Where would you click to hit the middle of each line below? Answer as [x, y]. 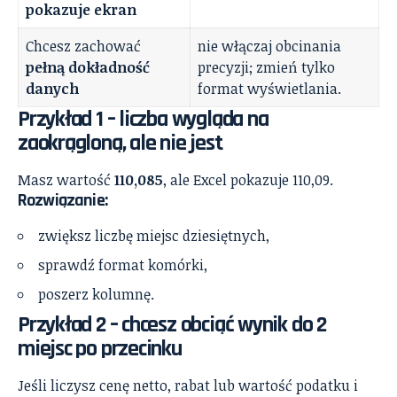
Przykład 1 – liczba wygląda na [143, 119]
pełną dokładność [88, 67]
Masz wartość [66, 179]
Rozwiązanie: [62, 200]
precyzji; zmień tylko [266, 67]
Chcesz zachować [83, 46]
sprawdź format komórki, [123, 265]
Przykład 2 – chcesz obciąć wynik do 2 [172, 324]
